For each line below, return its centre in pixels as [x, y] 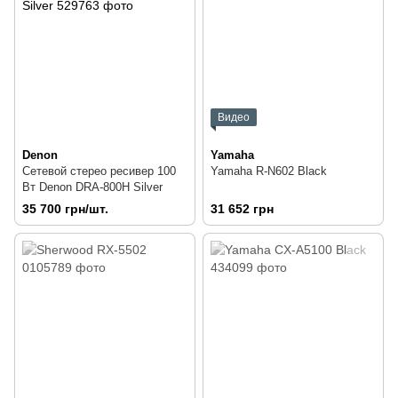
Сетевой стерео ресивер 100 [99, 171]
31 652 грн [242, 208]
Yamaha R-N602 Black [269, 171]
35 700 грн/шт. [65, 208]
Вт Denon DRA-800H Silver [92, 187]
